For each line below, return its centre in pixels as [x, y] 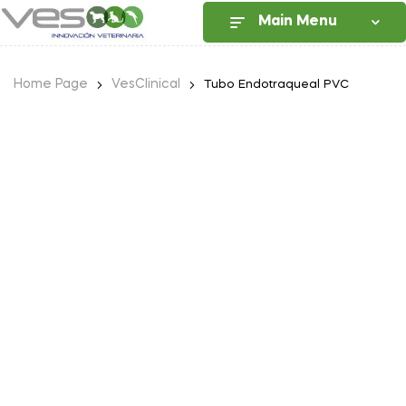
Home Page [51, 84]
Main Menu [298, 22]
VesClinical [146, 84]
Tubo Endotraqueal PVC [276, 84]
